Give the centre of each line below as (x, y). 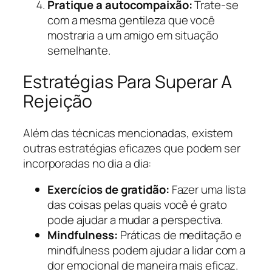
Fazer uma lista (208, 190)
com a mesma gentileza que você (131, 20)
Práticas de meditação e (179, 235)
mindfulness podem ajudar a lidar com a (147, 250)
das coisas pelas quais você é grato (137, 205)
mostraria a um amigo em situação (133, 35)
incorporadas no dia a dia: (87, 163)
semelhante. (79, 50)
